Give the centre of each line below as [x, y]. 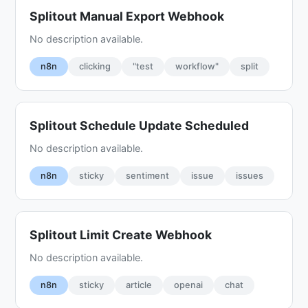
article [139, 285]
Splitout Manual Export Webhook [127, 16]
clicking [95, 66]
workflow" [197, 66]
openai [189, 285]
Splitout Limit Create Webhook [121, 234]
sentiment [148, 175]
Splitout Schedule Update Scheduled [140, 125]
